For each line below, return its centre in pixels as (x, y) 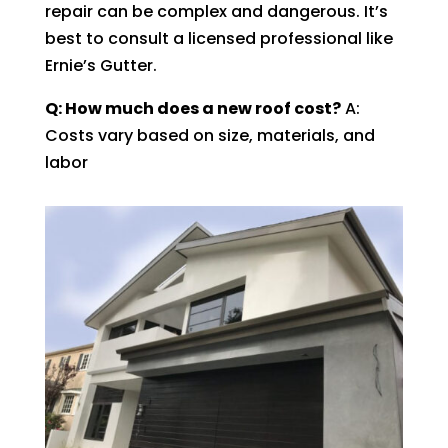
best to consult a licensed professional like (218, 38)
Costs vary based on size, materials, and (209, 135)
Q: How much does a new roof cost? (192, 108)
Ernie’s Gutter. (100, 65)
